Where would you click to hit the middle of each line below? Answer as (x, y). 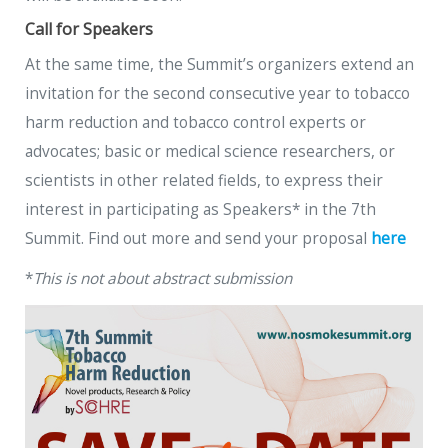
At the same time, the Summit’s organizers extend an (219, 64)
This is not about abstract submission (162, 279)
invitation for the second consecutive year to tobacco (217, 93)
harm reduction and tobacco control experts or (195, 122)
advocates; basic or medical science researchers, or (210, 151)
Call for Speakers (89, 29)
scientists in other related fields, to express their (204, 180)
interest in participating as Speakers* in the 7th (200, 209)
